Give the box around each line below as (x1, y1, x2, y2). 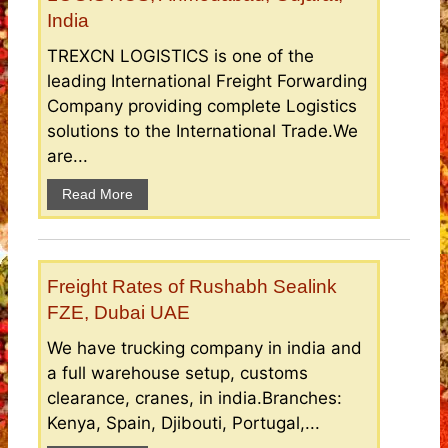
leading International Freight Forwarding (47, 71, 367, 92)
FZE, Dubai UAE (47, 302, 190, 324)
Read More (62, 186, 133, 203)
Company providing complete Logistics (47, 96, 357, 117)
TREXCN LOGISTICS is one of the (47, 46, 314, 67)
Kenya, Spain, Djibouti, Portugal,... (47, 413, 320, 434)
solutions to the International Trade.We (47, 121, 358, 142)
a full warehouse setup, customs (47, 363, 308, 384)
